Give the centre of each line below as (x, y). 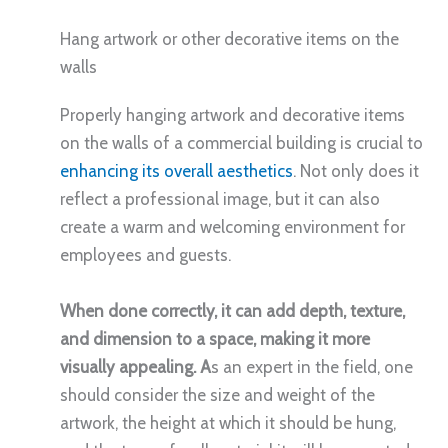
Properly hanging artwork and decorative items (232, 115)
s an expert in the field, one (312, 366)
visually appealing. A (135, 366)
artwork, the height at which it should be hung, (228, 422)
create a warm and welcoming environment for (232, 227)
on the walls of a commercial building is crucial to (241, 143)
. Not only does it (356, 171)
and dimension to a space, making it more (215, 338)
